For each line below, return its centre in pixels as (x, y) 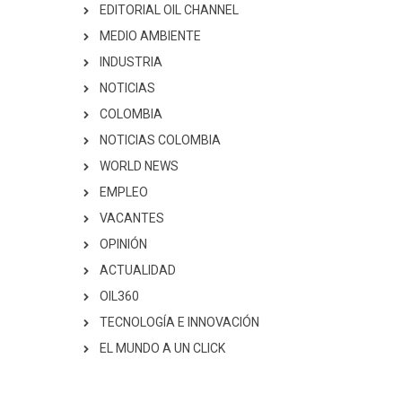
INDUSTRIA (131, 62)
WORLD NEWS (139, 166)
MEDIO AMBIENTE (150, 36)
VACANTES (132, 218)
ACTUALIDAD (138, 270)
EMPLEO (124, 192)
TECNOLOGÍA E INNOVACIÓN (179, 322)
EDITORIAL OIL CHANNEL (169, 10)
